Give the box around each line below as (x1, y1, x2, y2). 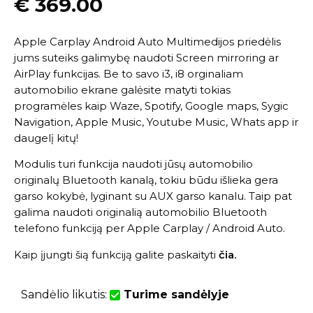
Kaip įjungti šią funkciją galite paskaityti (14, 247, 219, 261)
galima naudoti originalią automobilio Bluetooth (14, 205, 267, 219)
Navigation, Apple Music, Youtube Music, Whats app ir (14, 115, 298, 129)
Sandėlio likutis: (21, 288, 110, 302)
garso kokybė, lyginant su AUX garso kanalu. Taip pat (14, 189, 292, 203)
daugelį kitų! (14, 131, 78, 145)
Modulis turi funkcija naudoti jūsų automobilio (14, 157, 253, 171)
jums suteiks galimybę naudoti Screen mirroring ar (14, 51, 279, 64)
